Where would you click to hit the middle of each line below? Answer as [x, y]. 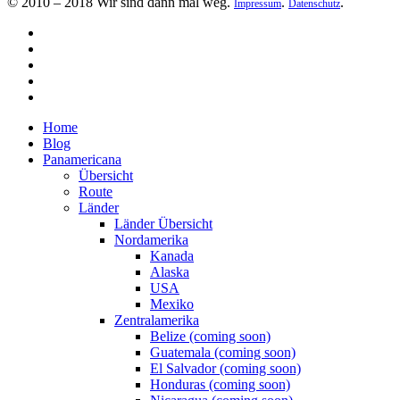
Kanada [172, 256]
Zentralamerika [157, 321]
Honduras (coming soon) [220, 385]
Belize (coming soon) [210, 337]
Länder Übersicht [163, 224]
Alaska [170, 272]
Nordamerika [151, 240]
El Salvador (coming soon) [225, 369]
